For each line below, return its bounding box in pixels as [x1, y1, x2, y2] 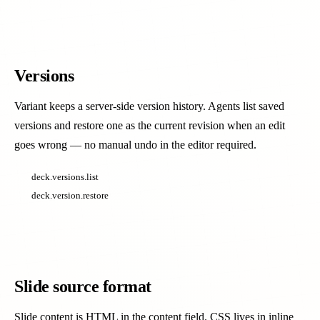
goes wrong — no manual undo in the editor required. [14, 139, 256, 151]
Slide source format [14, 277, 151, 296]
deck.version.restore [31, 190, 109, 201]
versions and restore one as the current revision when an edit [14, 119, 285, 131]
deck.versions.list [31, 171, 99, 182]
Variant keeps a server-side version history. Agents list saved [14, 100, 284, 112]
